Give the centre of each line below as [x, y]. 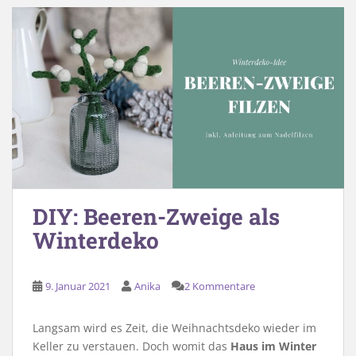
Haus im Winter [273, 346]
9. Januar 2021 [78, 286]
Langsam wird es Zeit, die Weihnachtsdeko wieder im [174, 328]
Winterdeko [96, 240]
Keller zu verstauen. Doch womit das [132, 346]
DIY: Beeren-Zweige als [156, 217]
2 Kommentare [220, 286]
